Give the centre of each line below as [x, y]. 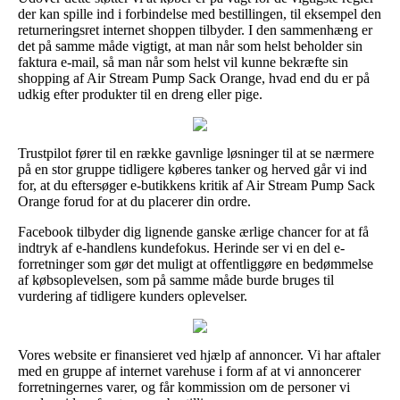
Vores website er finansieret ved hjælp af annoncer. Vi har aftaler [199, 354]
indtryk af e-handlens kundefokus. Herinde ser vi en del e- [181, 247]
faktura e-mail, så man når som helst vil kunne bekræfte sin [183, 62]
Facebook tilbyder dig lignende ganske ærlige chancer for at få [193, 231]
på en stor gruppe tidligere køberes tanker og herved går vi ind [192, 169]
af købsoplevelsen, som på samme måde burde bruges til [176, 279]
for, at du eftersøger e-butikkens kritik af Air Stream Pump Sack [196, 185]
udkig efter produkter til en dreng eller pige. [140, 94]
